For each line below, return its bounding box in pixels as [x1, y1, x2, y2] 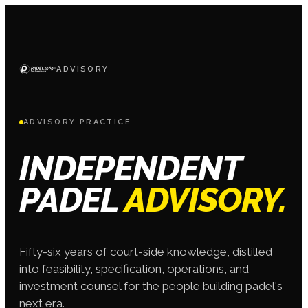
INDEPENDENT [19, 148, 242, 188]
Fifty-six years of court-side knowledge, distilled [19, 245, 272, 258]
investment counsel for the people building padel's [19, 279, 283, 293]
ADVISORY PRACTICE [23, 118, 132, 126]
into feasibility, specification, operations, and [19, 262, 249, 276]
